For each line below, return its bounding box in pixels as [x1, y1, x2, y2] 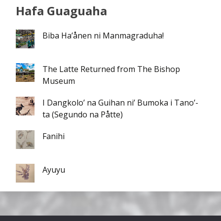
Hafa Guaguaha [16, 2, 107, 19]
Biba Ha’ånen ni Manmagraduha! [42, 30, 164, 41]
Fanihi [42, 130, 65, 142]
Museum [42, 75, 75, 86]
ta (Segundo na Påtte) [42, 109, 123, 120]
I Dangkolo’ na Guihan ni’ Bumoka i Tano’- [42, 97, 198, 108]
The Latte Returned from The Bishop [42, 63, 180, 74]
